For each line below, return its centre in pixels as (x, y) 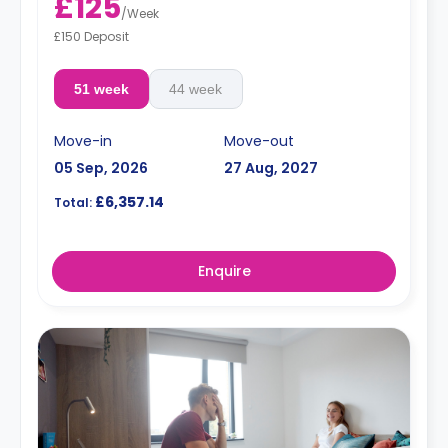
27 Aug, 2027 (271, 167)
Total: (73, 202)
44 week (196, 88)
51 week (101, 88)
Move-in (83, 140)
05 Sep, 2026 (101, 167)
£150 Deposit (91, 36)
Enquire (224, 270)
